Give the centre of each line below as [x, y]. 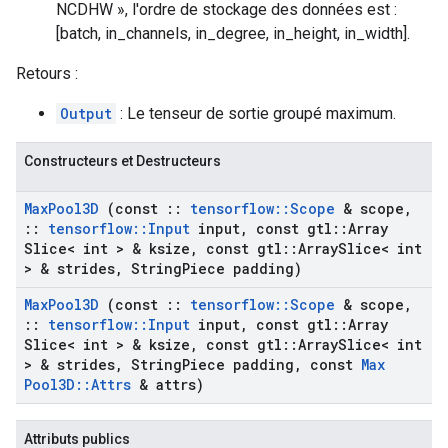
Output [86, 113]
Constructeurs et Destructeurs [122, 161]
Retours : [47, 73]
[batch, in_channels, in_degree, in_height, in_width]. [233, 33]
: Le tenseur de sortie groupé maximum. [256, 113]
